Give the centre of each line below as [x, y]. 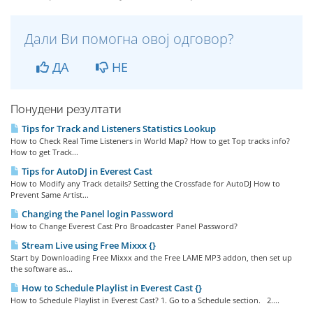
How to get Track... [44, 152]
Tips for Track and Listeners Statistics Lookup [118, 129]
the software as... [42, 269]
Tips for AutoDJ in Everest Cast [86, 172]
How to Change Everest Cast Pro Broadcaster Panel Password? [124, 226]
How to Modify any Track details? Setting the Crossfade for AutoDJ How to [145, 184]
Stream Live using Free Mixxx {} [88, 246]
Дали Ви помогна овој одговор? [129, 39]
